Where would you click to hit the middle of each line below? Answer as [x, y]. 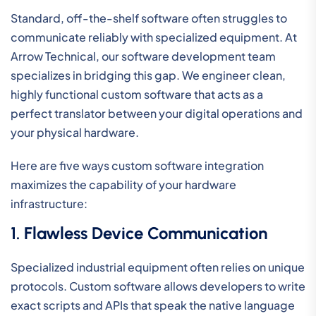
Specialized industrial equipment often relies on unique [158, 267]
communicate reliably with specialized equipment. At [154, 37]
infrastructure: [49, 203]
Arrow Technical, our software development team [143, 56]
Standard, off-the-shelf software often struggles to [149, 18]
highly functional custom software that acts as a [137, 94]
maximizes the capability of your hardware [123, 184]
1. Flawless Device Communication [139, 233]
